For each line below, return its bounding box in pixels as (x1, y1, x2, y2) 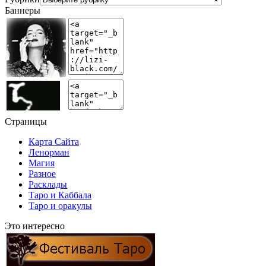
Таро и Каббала (28, 190, 91, 200)
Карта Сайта (28, 137, 79, 147)
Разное (28, 169, 56, 179)
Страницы (5, 116, 47, 126)
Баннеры (5, 5, 40, 15)
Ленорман (28, 147, 69, 157)
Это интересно (5, 221, 65, 231)
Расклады (28, 179, 67, 189)
